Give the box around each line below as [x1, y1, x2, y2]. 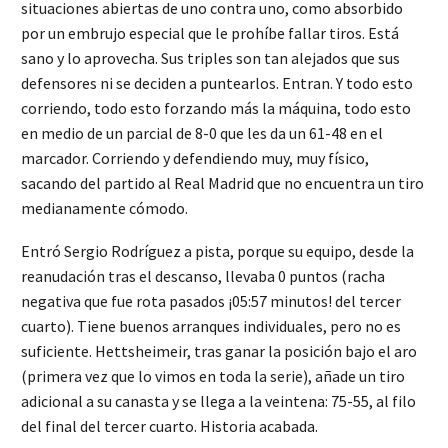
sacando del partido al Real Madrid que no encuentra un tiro [21, 173, 424, 194]
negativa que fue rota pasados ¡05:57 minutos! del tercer [21, 290, 401, 311]
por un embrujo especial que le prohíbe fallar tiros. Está [21, 23, 399, 44]
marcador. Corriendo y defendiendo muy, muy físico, [21, 148, 369, 169]
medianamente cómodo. [21, 198, 188, 219]
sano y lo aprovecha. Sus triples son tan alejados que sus [21, 48, 400, 69]
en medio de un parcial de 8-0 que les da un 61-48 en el [21, 123, 383, 144]
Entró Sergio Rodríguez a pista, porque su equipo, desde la [21, 240, 414, 261]
